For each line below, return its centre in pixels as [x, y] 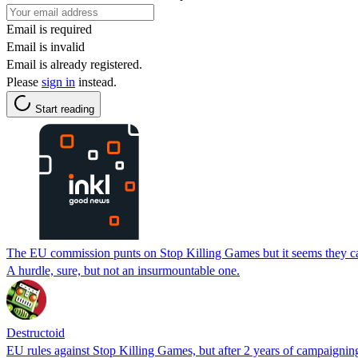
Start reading [65, 109]
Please [24, 82]
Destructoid [36, 332]
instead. [96, 82]
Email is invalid [46, 46]
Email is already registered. [74, 64]
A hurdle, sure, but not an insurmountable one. [123, 270]
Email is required [49, 29]
